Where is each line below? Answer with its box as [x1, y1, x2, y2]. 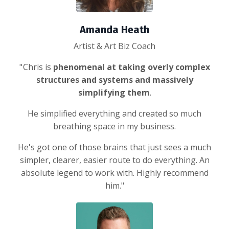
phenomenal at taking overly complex [53, 61, 210, 73]
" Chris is [19, 61, 51, 73]
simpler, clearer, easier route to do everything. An [19, 154, 210, 166]
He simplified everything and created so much [28, 107, 201, 119]
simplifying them [78, 86, 150, 98]
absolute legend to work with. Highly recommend [20, 167, 209, 178]
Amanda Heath [80, 23, 149, 36]
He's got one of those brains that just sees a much [18, 141, 211, 153]
